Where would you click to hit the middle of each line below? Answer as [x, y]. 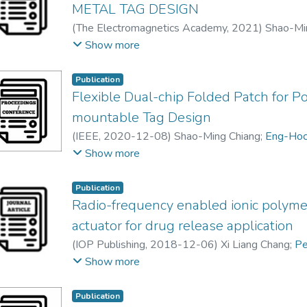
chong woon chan [113, 261]
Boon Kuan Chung [114, 61]
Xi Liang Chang [256, 244]
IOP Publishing [111, 244]
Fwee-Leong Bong [118, 152]
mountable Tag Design [142, 117]
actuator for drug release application [183, 225]
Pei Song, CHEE [111, 44]
